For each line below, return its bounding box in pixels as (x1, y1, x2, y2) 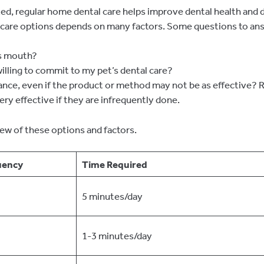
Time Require (81, 158, 141, 171)
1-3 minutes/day (81, 229, 152, 242)
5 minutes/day (81, 190, 143, 203)
